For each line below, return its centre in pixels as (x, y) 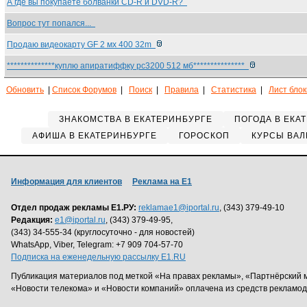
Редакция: (32, 220)
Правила (182, 90)
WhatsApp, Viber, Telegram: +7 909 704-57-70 (97, 245)
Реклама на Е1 (162, 182)
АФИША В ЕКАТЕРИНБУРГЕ (94, 136)
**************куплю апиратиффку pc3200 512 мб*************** (128, 66)
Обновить (25, 90)
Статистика (234, 90)
